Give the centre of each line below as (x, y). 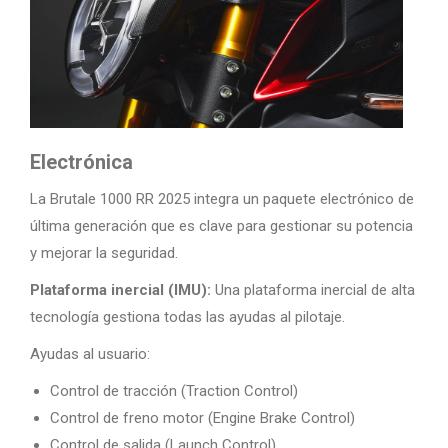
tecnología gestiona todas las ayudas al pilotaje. (187, 316)
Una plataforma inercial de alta (313, 289)
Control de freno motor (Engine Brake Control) (202, 417)
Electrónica (81, 161)
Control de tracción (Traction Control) (174, 390)
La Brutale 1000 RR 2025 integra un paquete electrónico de (222, 198)
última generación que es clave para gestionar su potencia (221, 225)
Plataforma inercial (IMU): (120, 289)
